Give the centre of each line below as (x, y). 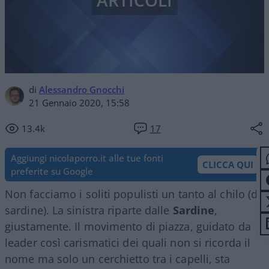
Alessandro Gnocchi (82, 89)
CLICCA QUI (228, 164)
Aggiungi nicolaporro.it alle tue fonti (87, 158)
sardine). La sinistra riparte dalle (89, 210)
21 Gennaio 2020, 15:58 (79, 102)
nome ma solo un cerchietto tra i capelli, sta (118, 258)
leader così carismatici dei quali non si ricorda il (128, 242)
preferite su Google (52, 171)
